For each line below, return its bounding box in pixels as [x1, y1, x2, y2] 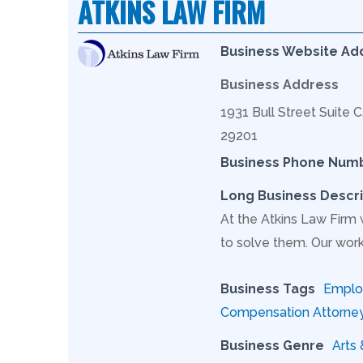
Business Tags [220, 280, 315, 297]
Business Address [220, 76, 339, 92]
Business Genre [220, 337, 324, 353]
